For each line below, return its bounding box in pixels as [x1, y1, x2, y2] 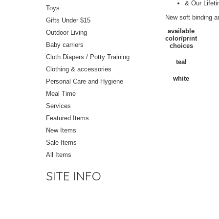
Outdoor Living [46, 29, 87, 37]
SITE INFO [46, 168, 101, 184]
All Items [46, 151, 71, 159]
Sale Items [46, 139, 77, 147]
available [168, 27, 195, 35]
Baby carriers [46, 41, 84, 49]
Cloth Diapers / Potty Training [46, 53, 130, 61]
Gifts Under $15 [46, 17, 90, 24]
